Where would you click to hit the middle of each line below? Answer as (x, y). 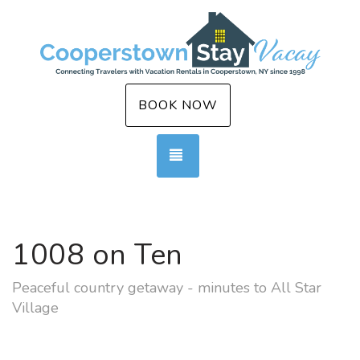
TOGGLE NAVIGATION (258, 155)
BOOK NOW (178, 105)
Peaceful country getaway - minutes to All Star (167, 288)
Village (35, 308)
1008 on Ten (98, 255)
